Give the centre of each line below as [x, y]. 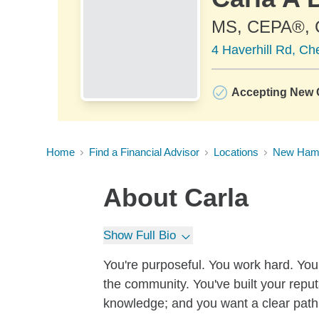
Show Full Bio [140, 235]
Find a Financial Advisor [144, 152]
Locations [236, 152]
